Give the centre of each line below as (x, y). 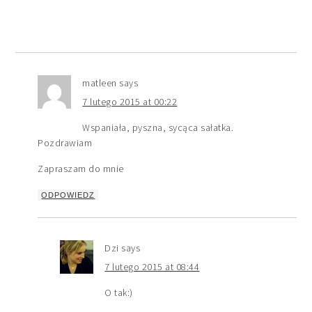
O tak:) (119, 292)
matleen (100, 83)
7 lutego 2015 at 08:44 (152, 266)
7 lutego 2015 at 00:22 (130, 101)
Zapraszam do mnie (81, 168)
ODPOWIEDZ (68, 195)
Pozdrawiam (65, 142)
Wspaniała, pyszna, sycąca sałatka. (158, 127)
